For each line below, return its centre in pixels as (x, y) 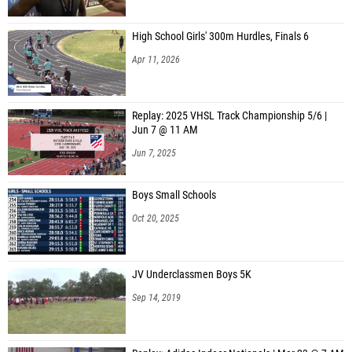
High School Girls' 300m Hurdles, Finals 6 (220, 36)
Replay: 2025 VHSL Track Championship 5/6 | (229, 115)
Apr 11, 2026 (156, 59)
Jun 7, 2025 (154, 153)
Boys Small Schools (174, 195)
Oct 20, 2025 (156, 218)
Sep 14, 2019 (156, 297)
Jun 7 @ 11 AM (165, 130)
